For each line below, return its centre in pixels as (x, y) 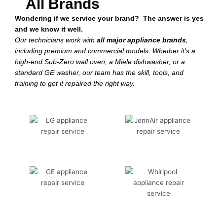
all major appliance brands (141, 40)
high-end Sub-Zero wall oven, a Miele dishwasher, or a (100, 62)
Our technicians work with (56, 40)
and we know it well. (49, 30)
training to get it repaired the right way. (76, 84)
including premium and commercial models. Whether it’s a (105, 51)
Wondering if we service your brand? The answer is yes (109, 19)
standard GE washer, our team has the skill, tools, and (99, 73)
